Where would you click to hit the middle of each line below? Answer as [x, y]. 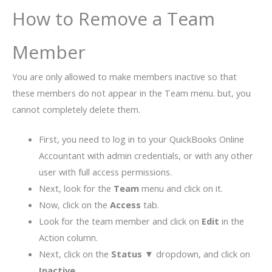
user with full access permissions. [105, 172]
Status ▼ [132, 254]
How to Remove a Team [114, 19]
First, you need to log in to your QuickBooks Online [141, 139]
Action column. [68, 238]
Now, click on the [74, 205]
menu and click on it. [181, 189]
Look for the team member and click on [120, 221]
